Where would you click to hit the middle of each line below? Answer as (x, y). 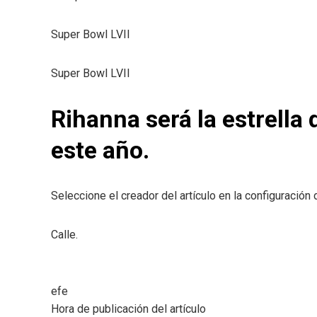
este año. (100, 150)
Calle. (64, 234)
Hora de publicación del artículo (128, 309)
